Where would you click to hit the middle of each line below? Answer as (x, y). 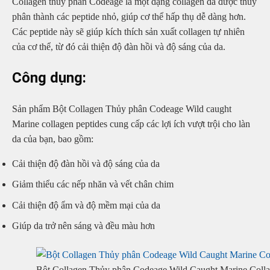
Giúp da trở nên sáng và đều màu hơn (83, 226)
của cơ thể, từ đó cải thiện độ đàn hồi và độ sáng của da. (119, 46)
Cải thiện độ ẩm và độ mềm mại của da (86, 205)
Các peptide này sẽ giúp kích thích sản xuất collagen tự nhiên (128, 31)
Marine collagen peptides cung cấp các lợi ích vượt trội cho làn (131, 124)
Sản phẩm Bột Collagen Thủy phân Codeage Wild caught (122, 108)
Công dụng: (49, 77)
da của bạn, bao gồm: (53, 139)
